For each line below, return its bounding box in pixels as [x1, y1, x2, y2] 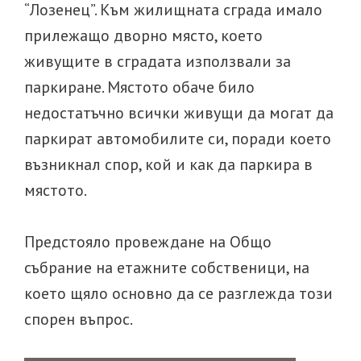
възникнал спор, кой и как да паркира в [24, 153, 313, 175]
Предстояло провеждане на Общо [24, 230, 272, 252]
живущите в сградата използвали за [24, 50, 291, 72]
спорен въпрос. [24, 308, 133, 330]
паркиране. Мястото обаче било [24, 76, 255, 98]
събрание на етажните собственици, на [24, 256, 309, 278]
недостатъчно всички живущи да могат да [24, 102, 334, 123]
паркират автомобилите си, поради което [24, 127, 331, 149]
